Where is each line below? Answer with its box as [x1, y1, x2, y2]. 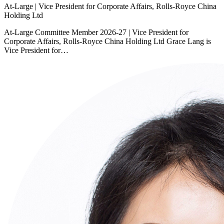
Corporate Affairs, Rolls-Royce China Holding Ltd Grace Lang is [4, 36, 211, 45]
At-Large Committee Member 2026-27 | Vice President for [4, 27, 188, 36]
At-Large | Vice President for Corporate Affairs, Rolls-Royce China [4, 1, 216, 10]
